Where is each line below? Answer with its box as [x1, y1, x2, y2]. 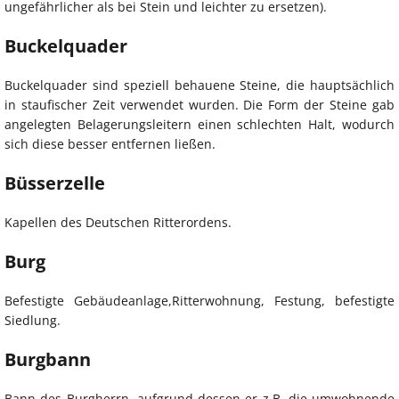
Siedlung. [4, 311, 61, 329]
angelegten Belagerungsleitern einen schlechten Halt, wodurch [4, 115, 395, 133]
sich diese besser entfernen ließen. [4, 134, 216, 152]
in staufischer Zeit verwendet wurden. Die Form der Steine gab [4, 95, 395, 113]
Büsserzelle [4, 170, 105, 195]
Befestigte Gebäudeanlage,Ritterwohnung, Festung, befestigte [4, 291, 395, 309]
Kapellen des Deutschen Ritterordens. [4, 213, 232, 231]
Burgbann [4, 346, 91, 371]
